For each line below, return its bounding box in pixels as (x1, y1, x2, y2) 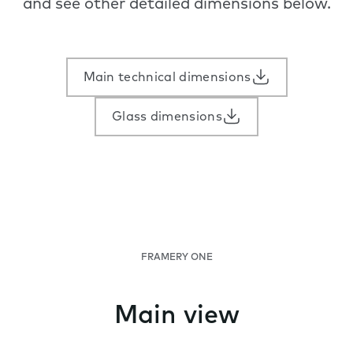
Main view (113, 304, 240, 330)
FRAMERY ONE (140, 253, 213, 263)
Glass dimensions (111, 111, 223, 124)
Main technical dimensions (83, 72, 251, 85)
